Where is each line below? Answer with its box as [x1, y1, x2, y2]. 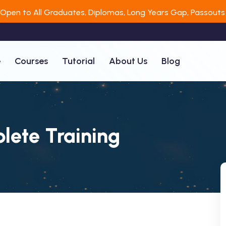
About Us [109, 55, 147, 67]
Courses [15, 55, 48, 67]
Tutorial [62, 55, 95, 67]
